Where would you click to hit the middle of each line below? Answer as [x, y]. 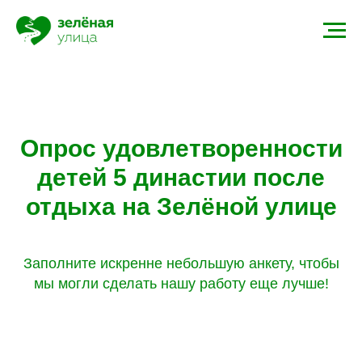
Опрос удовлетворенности [181, 148]
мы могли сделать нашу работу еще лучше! [181, 283]
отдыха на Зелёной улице [181, 206]
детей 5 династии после [181, 177]
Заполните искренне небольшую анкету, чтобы [181, 263]
